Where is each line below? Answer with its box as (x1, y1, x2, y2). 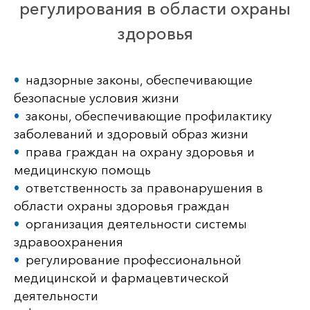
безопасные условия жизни (14, 91, 179, 106)
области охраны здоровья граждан (14, 199, 230, 214)
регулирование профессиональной (26, 253, 241, 268)
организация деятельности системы (26, 217, 247, 232)
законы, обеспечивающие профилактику (26, 109, 272, 124)
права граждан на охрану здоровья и (26, 145, 255, 160)
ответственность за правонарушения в (26, 181, 263, 196)
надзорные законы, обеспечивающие (26, 73, 253, 88)
